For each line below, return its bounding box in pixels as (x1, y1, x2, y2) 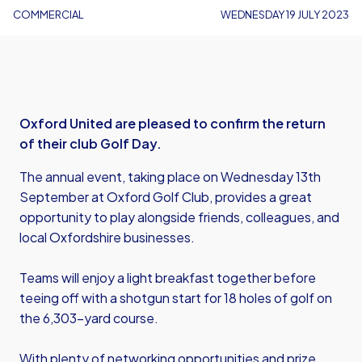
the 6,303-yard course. (19, 309, 158, 326)
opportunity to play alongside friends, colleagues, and (19, 208, 339, 225)
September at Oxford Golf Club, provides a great (19, 188, 312, 205)
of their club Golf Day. (19, 135, 162, 152)
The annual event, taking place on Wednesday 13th (19, 168, 321, 185)
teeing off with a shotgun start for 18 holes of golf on (19, 289, 332, 306)
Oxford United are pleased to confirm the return (19, 115, 326, 132)
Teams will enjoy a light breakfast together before (19, 269, 316, 286)
